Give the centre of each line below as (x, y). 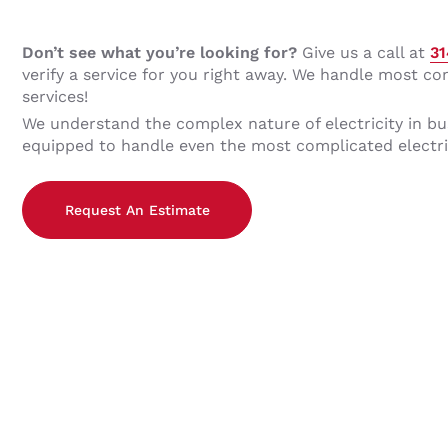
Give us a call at (363, 52)
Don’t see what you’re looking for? (159, 52)
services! (55, 96)
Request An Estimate (137, 209)
